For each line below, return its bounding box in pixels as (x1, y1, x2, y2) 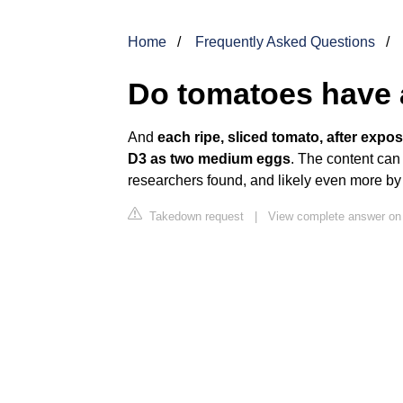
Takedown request (146, 209, 244, 223)
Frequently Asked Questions (195, 33, 375, 49)
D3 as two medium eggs (128, 150, 291, 166)
